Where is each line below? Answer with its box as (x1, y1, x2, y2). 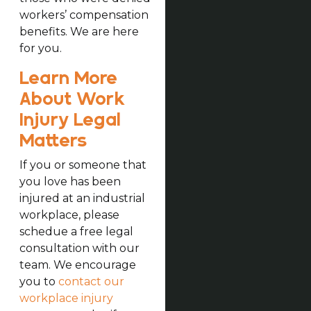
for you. (19, 41, 62, 55)
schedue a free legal (19, 224, 133, 238)
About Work (19, 87, 125, 110)
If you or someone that (19, 158, 146, 171)
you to (19, 274, 58, 288)
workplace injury (19, 291, 113, 305)
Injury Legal (19, 108, 120, 131)
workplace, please (19, 208, 119, 221)
